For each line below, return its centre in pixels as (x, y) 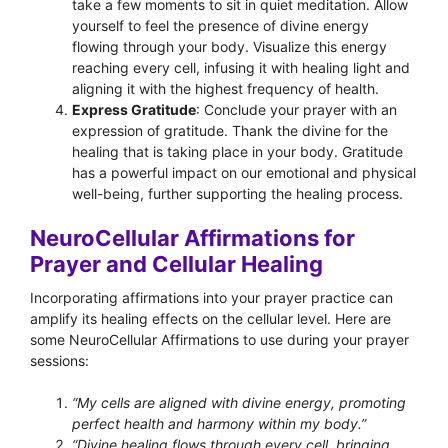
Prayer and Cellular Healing (176, 264)
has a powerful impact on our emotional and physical (244, 172)
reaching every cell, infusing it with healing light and (241, 67)
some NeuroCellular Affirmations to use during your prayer (219, 339)
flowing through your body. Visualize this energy (229, 46)
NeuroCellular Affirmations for (192, 238)
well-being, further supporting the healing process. (237, 193)
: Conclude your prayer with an (296, 109)
